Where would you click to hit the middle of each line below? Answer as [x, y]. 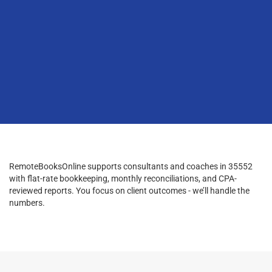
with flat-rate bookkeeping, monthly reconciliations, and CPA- [123, 178]
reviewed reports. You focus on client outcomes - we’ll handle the [129, 190]
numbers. [27, 202]
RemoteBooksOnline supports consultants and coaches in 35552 [131, 166]
